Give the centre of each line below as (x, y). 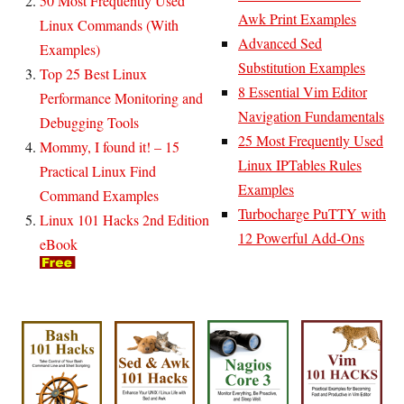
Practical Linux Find (98, 170)
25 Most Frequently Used (311, 140)
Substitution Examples (302, 67)
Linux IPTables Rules (300, 164)
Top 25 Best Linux (93, 73)
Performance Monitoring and (121, 97)
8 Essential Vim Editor (303, 91)
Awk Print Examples (297, 18)
